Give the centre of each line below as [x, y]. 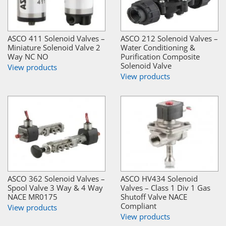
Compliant [138, 206]
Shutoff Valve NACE [154, 196]
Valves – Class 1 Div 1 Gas [165, 187]
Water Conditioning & [158, 47]
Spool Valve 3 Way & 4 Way [55, 187]
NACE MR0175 [33, 196]
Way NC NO [28, 56]
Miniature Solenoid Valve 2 [54, 47]
